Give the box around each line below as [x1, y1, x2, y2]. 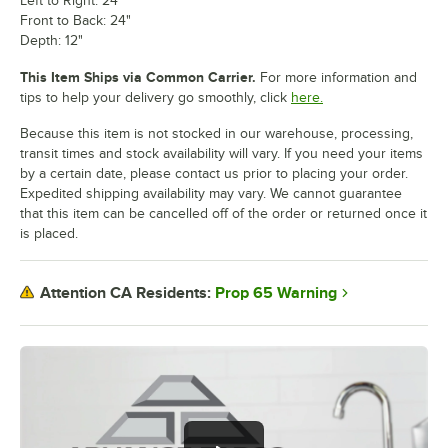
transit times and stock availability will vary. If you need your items [20, 145, 423, 161]
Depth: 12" [20, 32, 83, 48]
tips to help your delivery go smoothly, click [20, 89, 287, 105]
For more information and [256, 69, 417, 85]
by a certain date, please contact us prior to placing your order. [20, 165, 408, 181]
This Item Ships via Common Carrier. [20, 68, 256, 85]
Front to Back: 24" [20, 12, 131, 28]
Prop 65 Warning [215, 283, 337, 302]
